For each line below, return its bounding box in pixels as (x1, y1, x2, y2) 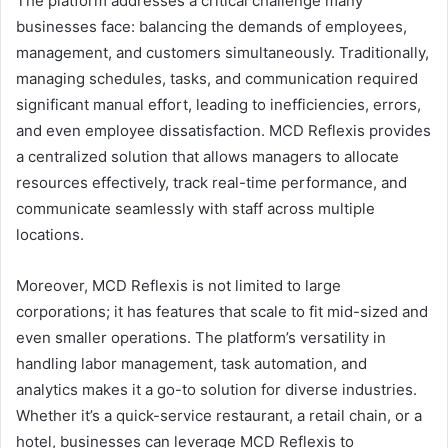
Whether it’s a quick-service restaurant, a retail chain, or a (16, 406, 422, 426)
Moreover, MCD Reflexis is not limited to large (16, 276, 341, 296)
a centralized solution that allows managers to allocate (16, 147, 399, 167)
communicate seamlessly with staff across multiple (16, 199, 375, 219)
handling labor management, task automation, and (16, 354, 367, 374)
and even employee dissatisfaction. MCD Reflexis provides (16, 121, 431, 141)
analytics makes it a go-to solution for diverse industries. (16, 380, 417, 400)
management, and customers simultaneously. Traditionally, (16, 43, 429, 63)
